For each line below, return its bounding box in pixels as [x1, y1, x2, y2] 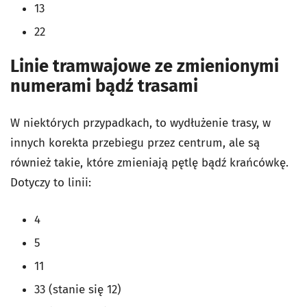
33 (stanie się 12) [34, 282, 121, 297]
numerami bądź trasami [10, 75, 198, 97]
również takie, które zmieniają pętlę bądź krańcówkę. [10, 155, 288, 170]
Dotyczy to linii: [10, 175, 95, 190]
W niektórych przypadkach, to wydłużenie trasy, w [10, 115, 271, 130]
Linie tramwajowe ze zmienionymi [10, 55, 279, 77]
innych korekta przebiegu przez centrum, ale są [10, 135, 260, 150]
